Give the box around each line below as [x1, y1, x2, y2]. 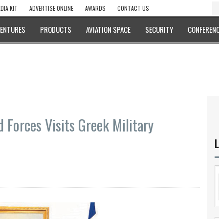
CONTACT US [117, 4, 149, 12]
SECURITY [145, 24, 173, 35]
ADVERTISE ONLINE [29, 4, 73, 12]
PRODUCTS [40, 24, 71, 35]
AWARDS [85, 4, 106, 12]
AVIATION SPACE [86, 24, 131, 35]
